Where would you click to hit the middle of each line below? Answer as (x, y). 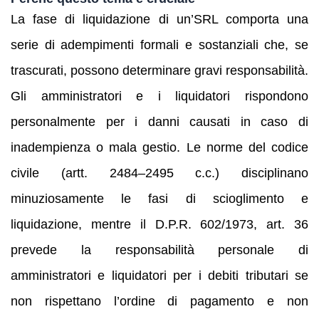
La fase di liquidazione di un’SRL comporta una (159, 19)
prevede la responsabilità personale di (159, 250)
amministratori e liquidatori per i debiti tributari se (159, 275)
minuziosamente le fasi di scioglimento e (159, 198)
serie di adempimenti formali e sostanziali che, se (159, 45)
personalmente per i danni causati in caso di (159, 121)
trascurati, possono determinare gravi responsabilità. (159, 70)
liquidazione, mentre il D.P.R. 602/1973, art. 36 (159, 224)
